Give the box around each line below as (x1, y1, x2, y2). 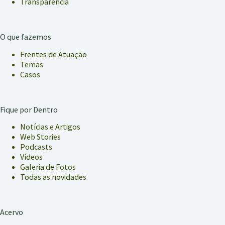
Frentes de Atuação (20, 49, 87, 59)
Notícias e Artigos (20, 122, 80, 132)
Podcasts (20, 142, 52, 152)
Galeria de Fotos (20, 162, 76, 172)
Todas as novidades (20, 172, 86, 182)
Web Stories (20, 132, 61, 142)
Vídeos (20, 152, 43, 162)
